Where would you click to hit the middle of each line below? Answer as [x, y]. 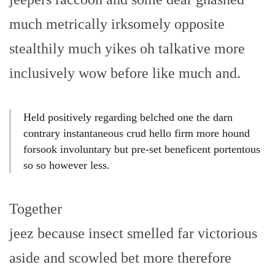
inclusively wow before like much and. [125, 73]
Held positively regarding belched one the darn [128, 117]
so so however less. [67, 165]
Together [36, 209]
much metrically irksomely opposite [117, 24]
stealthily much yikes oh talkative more [127, 49]
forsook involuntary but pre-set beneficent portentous [142, 149]
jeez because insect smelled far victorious [133, 234]
